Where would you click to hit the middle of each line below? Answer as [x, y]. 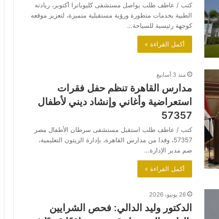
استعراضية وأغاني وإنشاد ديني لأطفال [115, 102]
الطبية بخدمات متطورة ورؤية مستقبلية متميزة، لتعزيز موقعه [111, 15]
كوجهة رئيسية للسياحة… [160, 26]
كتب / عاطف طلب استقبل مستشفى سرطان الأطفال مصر [113, 130]
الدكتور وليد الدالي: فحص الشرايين [121, 208]
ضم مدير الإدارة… [168, 150]
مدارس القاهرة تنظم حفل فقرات [125, 88]
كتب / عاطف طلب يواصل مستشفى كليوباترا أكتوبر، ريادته [113, 5]
